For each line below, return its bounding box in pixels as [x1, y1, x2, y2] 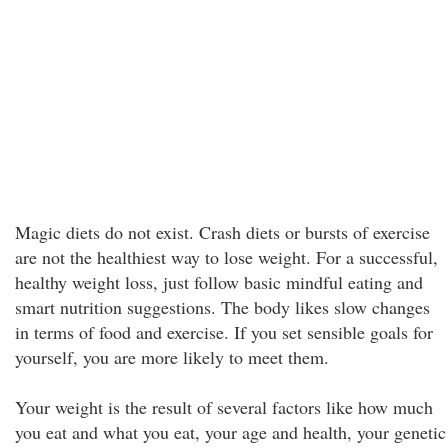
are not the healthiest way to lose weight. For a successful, [15, 245, 438, 269]
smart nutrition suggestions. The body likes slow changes [15, 295, 430, 319]
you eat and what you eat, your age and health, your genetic [15, 420, 446, 444]
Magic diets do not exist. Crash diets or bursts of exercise [15, 220, 430, 244]
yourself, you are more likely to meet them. [15, 345, 329, 369]
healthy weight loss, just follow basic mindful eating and [15, 270, 423, 294]
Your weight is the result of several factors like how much [15, 395, 433, 419]
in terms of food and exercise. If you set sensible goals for [15, 320, 433, 344]
